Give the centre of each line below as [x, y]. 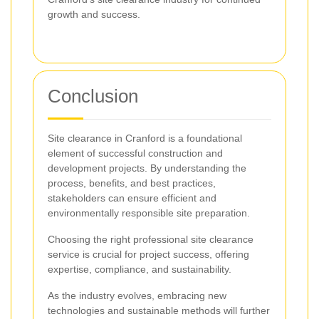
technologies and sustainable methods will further [159, 311]
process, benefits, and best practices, [132, 183]
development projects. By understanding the [147, 168]
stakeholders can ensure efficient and [132, 198]
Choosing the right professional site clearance [151, 240]
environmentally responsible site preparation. [149, 213]
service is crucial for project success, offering [148, 255]
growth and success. [94, 15]
